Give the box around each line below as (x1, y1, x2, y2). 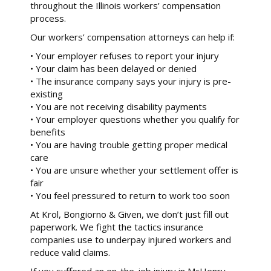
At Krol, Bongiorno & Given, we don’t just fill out (30, 207, 229, 220)
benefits (30, 125, 65, 138)
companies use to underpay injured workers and (30, 233, 231, 246)
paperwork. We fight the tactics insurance (30, 220, 203, 233)
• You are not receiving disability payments (30, 100, 207, 113)
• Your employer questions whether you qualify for (30, 113, 240, 125)
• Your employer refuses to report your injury (30, 49, 219, 62)
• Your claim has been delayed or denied (30, 62, 197, 74)
